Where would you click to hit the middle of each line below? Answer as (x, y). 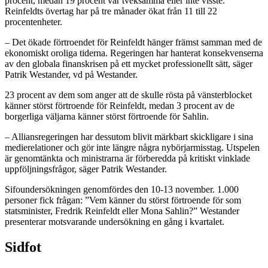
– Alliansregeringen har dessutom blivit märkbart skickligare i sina (129, 136)
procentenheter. (33, 22)
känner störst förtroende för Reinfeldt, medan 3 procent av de (120, 105)
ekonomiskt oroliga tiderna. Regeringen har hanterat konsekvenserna (134, 53)
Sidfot (23, 247)
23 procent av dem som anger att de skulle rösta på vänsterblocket (128, 95)
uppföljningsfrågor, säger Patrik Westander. (86, 169)
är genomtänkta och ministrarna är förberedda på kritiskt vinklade (127, 158)
